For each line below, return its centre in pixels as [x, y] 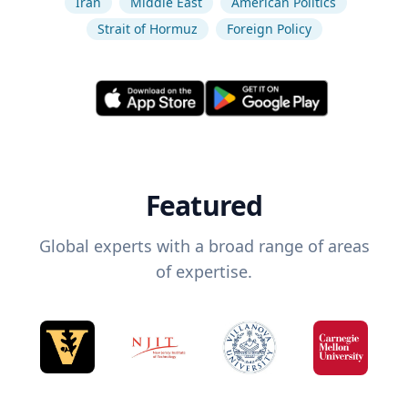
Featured [204, 206]
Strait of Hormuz [147, 29]
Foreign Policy [269, 29]
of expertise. [204, 272]
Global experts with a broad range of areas [204, 246]
